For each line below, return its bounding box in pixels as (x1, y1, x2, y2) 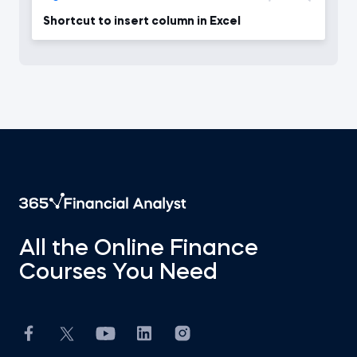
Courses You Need (19, 262, 218, 284)
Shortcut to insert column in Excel (43, 16, 241, 27)
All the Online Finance (19, 238, 258, 261)
